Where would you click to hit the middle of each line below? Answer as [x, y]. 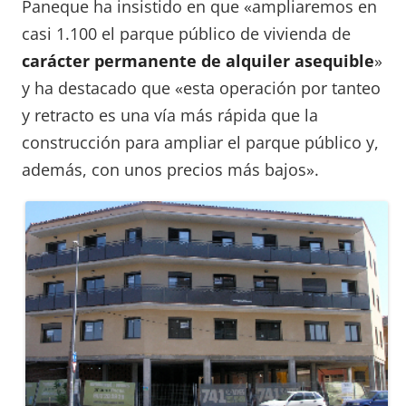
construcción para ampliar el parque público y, [200, 143]
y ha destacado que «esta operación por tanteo [201, 88]
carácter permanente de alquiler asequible [198, 61]
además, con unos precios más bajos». [170, 170]
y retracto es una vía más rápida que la [170, 116]
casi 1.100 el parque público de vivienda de [186, 34]
